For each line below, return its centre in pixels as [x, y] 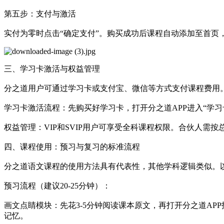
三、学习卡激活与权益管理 [52, 68]
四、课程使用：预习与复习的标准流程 [72, 146]
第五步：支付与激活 [40, 13]
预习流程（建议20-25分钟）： [57, 185]
